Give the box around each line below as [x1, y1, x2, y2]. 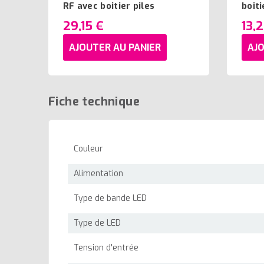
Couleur [74, 143, 103, 155]
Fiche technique [48, 94, 140, 110]
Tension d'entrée [74, 242, 138, 254]
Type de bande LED [74, 193, 147, 204]
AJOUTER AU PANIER [69, 41, 161, 54]
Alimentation [74, 168, 123, 180]
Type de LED [74, 217, 121, 229]
